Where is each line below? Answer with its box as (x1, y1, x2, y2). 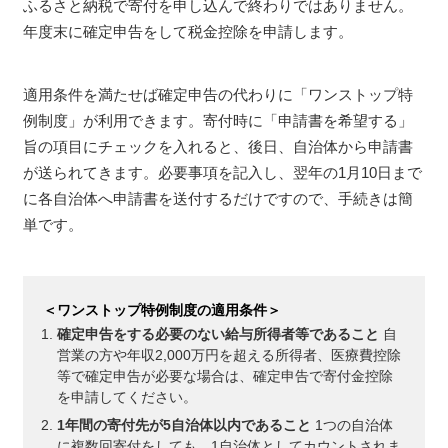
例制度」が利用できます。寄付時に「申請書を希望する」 (23, 112, 413, 130)
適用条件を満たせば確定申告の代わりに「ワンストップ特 (23, 86, 413, 104)
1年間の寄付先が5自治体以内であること (57, 416, 311, 433)
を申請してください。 (57, 388, 197, 405)
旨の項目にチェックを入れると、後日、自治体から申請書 (23, 138, 413, 156)
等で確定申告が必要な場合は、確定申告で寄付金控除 (57, 367, 393, 384)
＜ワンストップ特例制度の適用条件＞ (43, 301, 281, 318)
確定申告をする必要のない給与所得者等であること (57, 325, 379, 342)
